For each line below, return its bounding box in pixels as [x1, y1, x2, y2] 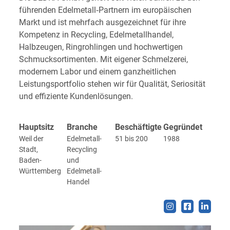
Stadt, [18, 145, 38, 154]
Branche [67, 122, 98, 132]
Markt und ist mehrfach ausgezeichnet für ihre [18, 17, 186, 27]
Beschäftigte [114, 122, 162, 132]
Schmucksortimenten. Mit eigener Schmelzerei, [18, 54, 188, 64]
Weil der [18, 134, 44, 143]
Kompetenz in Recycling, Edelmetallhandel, [18, 29, 174, 40]
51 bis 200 [114, 134, 148, 143]
